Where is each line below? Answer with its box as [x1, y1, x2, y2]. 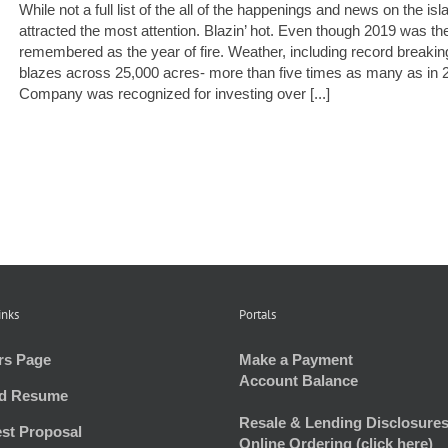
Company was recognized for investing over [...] [19, 85, 330, 102]
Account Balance [239, 372, 358, 389]
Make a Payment [239, 351, 353, 368]
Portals [239, 306, 276, 323]
